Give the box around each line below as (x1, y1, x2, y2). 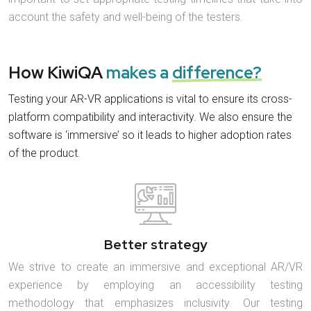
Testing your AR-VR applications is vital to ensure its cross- (8, 92, 292, 106)
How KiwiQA (8, 61, 106, 83)
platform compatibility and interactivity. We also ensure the (8, 110, 292, 124)
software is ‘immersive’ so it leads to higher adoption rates (8, 128, 292, 142)
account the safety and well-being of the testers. (8, 10, 243, 24)
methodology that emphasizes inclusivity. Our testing (8, 296, 303, 310)
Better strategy (103, 235, 208, 253)
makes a (106, 61, 169, 83)
